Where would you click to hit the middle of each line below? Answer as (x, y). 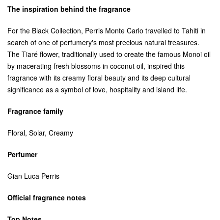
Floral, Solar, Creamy (40, 132)
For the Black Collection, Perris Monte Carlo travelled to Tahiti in (107, 30)
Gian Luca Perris (33, 176)
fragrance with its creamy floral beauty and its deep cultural (99, 77)
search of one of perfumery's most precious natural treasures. (103, 42)
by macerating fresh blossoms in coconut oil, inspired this (96, 66)
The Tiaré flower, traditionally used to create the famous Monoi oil (109, 54)
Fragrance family (35, 111)
